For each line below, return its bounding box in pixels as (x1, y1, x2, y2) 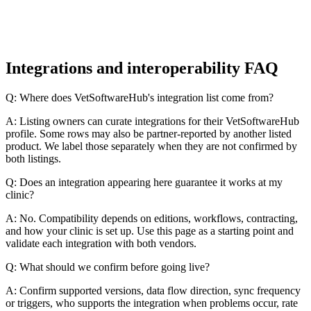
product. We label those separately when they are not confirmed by (6, 140, 297, 152)
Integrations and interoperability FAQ (6, 58, 278, 77)
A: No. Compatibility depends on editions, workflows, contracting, (6, 212, 298, 224)
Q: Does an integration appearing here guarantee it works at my (6, 176, 283, 188)
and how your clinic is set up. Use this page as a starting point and (6, 224, 294, 237)
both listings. (6, 152, 61, 165)
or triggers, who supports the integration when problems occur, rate (6, 296, 298, 309)
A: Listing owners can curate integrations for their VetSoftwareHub (6, 115, 299, 127)
